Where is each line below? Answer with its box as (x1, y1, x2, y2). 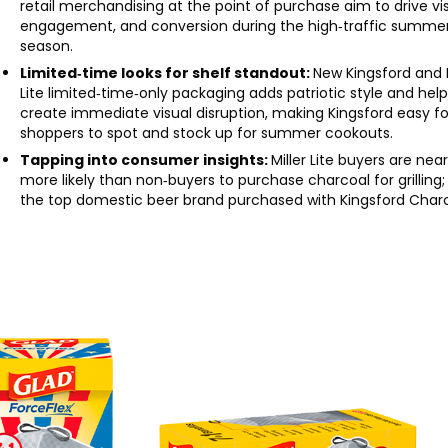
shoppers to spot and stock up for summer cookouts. (20, 122, 394, 143)
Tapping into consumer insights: (20, 149, 272, 170)
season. (20, 35, 74, 56)
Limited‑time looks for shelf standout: (20, 62, 314, 83)
